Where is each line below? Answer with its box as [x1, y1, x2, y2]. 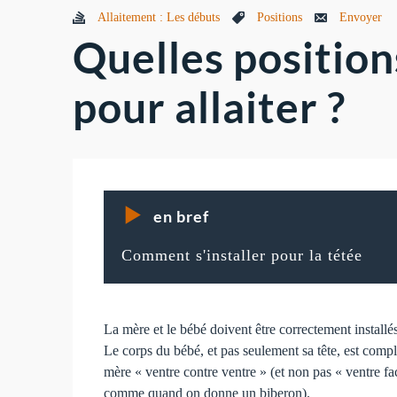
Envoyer [339, 11, 382, 25]
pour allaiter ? [73, 82, 346, 133]
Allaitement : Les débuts [97, 11, 220, 25]
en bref [153, 206, 210, 226]
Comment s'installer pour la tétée [121, 245, 363, 264]
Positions [257, 11, 302, 25]
